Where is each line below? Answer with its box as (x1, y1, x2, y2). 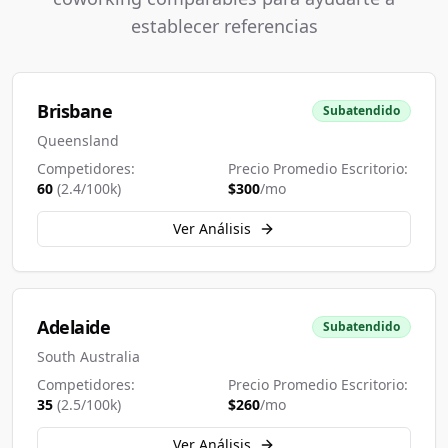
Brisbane (37, 99, 113, 123)
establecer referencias (130, 14, 318, 38)
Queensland (37, 131, 119, 150)
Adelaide (37, 315, 111, 339)
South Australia (37, 347, 140, 366)
